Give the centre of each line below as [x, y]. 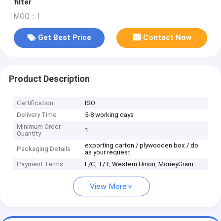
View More [108, 187]
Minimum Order [39, 127]
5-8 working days [110, 115]
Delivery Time [37, 115]
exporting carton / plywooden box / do [142, 146]
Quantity [29, 134]
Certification [35, 103]
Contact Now [167, 38]
